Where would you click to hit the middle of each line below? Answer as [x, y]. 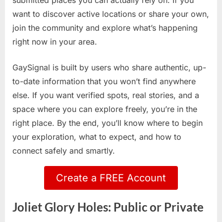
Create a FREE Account [111, 178]
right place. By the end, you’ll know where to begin [108, 123]
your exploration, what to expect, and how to [97, 137]
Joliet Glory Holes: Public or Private [108, 207]
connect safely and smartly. [64, 151]
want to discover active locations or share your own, [111, 14]
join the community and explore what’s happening [105, 28]
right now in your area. [55, 42]
